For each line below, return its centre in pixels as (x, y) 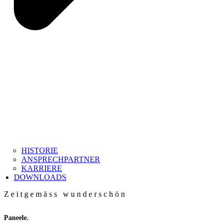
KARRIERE (42, 168)
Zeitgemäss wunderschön (65, 194)
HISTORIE (40, 151)
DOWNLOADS (40, 177)
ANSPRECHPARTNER (61, 160)
